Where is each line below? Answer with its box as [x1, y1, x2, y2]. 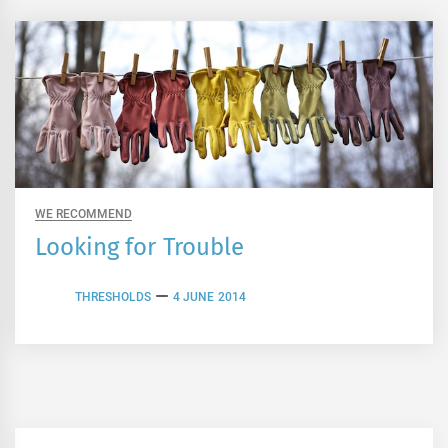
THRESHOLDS [75, 289, 151, 304]
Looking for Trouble [35, 233, 244, 262]
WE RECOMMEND [35, 207, 133, 222]
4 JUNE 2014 [173, 289, 246, 304]
